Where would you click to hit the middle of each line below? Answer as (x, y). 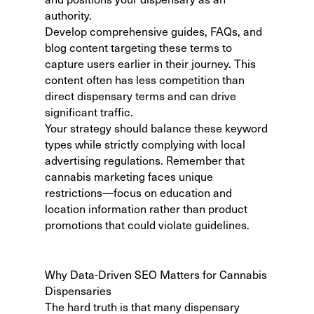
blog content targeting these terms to (138, 47)
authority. (68, 15)
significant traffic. (89, 111)
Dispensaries (78, 290)
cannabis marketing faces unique (129, 176)
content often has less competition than (145, 79)
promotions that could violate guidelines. (147, 224)
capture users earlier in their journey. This (150, 63)
